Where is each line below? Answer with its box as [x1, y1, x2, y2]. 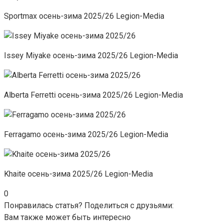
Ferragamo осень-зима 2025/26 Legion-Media [4, 129, 168, 139]
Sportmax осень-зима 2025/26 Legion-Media [4, 11, 164, 21]
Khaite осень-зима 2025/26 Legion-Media [4, 169, 153, 179]
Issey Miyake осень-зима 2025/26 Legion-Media [4, 50, 178, 60]
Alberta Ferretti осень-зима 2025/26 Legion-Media [4, 90, 183, 100]
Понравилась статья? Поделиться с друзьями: [4, 200, 174, 210]
